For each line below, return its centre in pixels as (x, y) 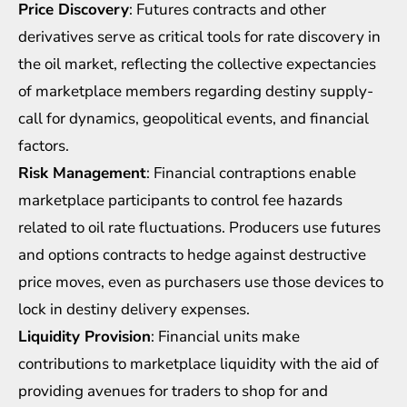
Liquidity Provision (84, 336)
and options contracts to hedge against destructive (192, 254)
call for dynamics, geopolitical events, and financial (194, 118)
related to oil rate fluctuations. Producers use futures (199, 227)
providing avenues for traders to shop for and (173, 391)
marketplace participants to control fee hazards (180, 200)
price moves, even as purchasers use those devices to (201, 282)
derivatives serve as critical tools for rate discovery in (199, 36)
